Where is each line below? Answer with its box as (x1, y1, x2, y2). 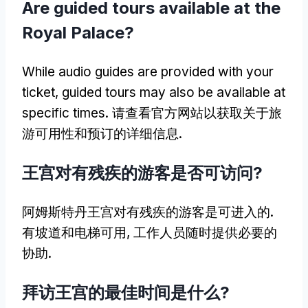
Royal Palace (22, 23, 124, 43)
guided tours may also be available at (62, 85, 285, 101)
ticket (22, 85, 55, 101)
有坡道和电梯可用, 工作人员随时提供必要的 (22, 225, 277, 241)
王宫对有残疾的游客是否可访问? (22, 163, 263, 184)
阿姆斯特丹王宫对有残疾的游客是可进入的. (22, 204, 274, 221)
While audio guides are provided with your (22, 64, 274, 80)
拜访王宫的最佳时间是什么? (22, 283, 230, 303)
